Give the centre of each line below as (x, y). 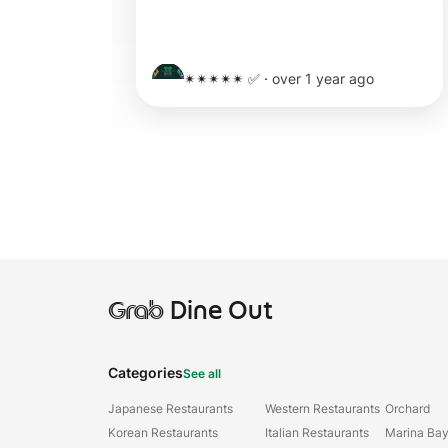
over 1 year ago (323, 78)
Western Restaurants (322, 408)
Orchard (407, 408)
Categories (145, 372)
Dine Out (218, 310)
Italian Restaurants (317, 432)
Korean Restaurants (163, 432)
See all (202, 373)
